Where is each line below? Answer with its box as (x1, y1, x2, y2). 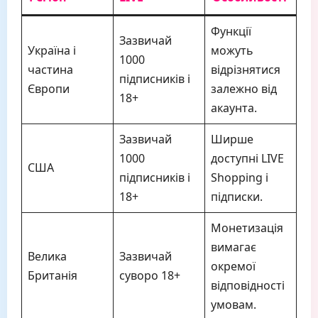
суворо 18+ (119, 268, 180, 283)
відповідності (211, 278, 285, 293)
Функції (211, 23, 251, 39)
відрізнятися (211, 62, 280, 77)
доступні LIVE (211, 150, 284, 166)
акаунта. (211, 100, 257, 116)
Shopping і (211, 170, 268, 185)
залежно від (211, 81, 277, 97)
